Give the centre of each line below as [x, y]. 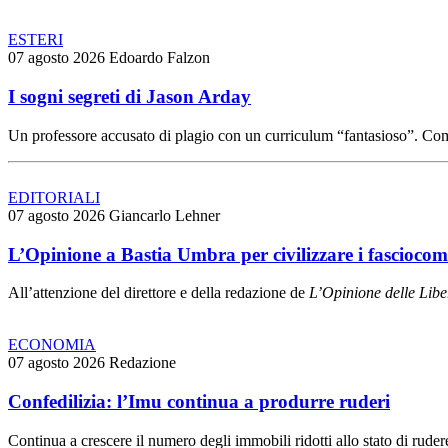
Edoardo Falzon [159, 58]
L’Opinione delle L [368, 293]
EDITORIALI [54, 197]
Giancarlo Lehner [164, 215]
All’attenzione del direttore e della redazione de [158, 293]
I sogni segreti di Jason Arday [129, 97]
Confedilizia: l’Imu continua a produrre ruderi [199, 401]
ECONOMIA [52, 345]
